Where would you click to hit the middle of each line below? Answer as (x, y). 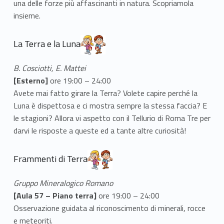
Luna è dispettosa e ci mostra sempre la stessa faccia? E (110, 106)
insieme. (27, 16)
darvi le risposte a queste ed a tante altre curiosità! (99, 131)
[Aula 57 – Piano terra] (56, 195)
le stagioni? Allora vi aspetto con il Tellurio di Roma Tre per (112, 118)
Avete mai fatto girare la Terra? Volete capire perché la (105, 93)
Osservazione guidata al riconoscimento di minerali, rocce (109, 208)
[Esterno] (30, 81)
